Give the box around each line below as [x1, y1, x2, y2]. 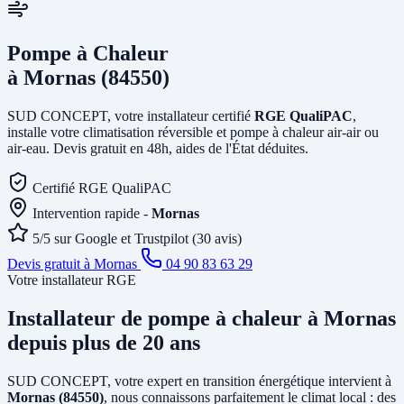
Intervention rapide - [32, 205, 151, 221]
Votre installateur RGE [7, 271, 136, 288]
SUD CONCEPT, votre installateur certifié [7, 107, 254, 124]
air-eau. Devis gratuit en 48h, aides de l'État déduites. [7, 140, 308, 156]
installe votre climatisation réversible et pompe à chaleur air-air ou [7, 124, 379, 140]
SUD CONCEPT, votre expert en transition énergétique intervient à [7, 372, 391, 389]
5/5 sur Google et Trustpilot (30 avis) [32, 230, 242, 246]
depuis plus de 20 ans [7, 330, 200, 354]
